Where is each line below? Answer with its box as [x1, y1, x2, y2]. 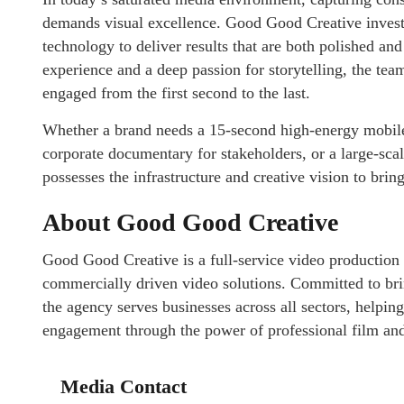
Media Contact [60, 374, 187, 398]
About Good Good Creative [42, 207, 338, 236]
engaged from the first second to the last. [42, 83, 310, 102]
